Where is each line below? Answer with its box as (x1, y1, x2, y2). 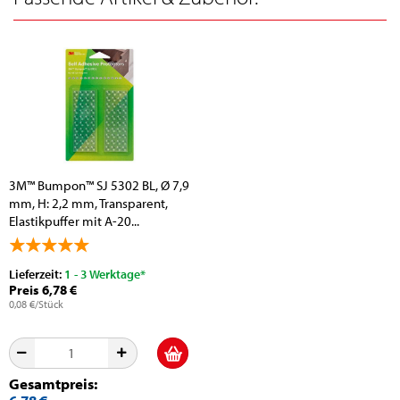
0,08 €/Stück (9, 297, 63, 312)
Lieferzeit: (9, 266, 64, 283)
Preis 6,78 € (9, 281, 77, 299)
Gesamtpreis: (9, 374, 97, 394)
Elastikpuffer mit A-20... (9, 212, 139, 230)
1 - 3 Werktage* (64, 266, 146, 283)
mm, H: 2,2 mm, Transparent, (9, 195, 168, 212)
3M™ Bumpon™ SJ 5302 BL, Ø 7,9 (9, 177, 189, 195)
